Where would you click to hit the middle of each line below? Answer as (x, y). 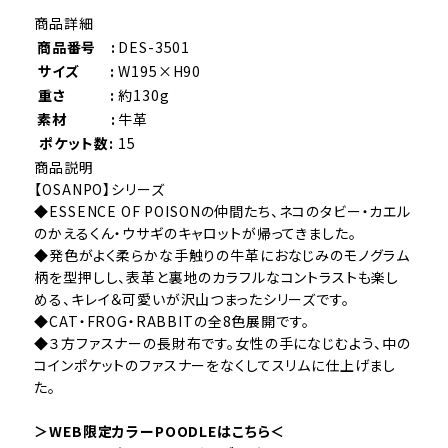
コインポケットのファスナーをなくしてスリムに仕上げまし (215, 364)
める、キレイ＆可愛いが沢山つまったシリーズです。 (192, 298)
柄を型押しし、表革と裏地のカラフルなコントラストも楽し (217, 276)
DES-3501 (154, 46)
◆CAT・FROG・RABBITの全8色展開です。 (172, 320)
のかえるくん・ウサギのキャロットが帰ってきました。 (195, 232)
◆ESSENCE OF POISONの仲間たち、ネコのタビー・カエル (222, 210)
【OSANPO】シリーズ (99, 188)
